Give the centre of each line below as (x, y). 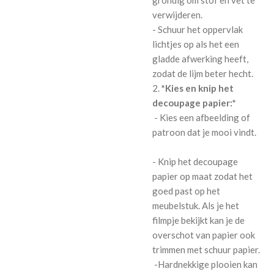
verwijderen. (181, 15)
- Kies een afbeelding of (201, 118)
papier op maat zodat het (202, 176)
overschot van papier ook (204, 235)
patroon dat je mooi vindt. (206, 132)
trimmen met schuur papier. (206, 250)
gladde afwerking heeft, (200, 59)
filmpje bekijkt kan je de (198, 220)
